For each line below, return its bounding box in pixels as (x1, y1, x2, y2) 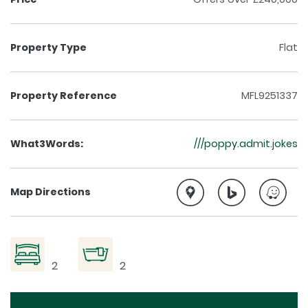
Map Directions (10, 185, 91, 199)
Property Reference (10, 89, 117, 103)
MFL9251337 (241, 89, 298, 103)
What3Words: (10, 137, 83, 151)
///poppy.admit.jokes (194, 137, 298, 151)
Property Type (10, 41, 87, 55)
